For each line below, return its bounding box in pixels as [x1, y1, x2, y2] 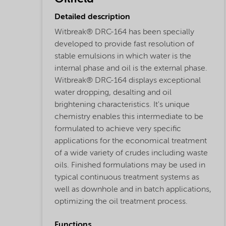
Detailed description [54, 13, 130, 22]
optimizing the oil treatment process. [54, 198, 188, 206]
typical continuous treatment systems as [54, 174, 199, 182]
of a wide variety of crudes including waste [54, 149, 208, 158]
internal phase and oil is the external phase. [54, 65, 207, 73]
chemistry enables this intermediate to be [54, 113, 203, 122]
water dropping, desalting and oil [54, 89, 172, 97]
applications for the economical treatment [54, 137, 207, 146]
